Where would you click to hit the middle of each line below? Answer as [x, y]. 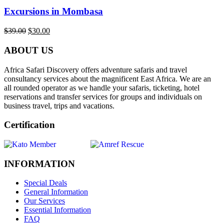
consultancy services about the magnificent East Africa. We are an [107, 78]
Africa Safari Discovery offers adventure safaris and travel [95, 69]
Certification [29, 125]
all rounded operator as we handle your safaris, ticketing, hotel [102, 87]
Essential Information [57, 210]
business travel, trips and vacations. [59, 105]
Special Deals [45, 183]
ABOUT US [29, 50]
